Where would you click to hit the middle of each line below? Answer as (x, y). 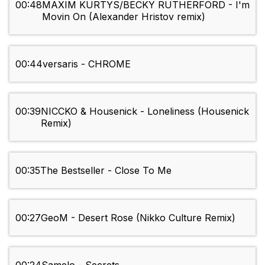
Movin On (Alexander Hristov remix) (124, 17)
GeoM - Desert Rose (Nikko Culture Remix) (138, 218)
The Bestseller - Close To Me (106, 171)
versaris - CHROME (87, 64)
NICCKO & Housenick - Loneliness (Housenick (145, 112)
